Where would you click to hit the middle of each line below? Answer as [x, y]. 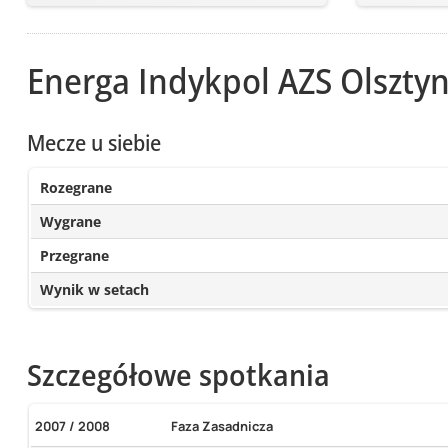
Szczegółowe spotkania [178, 374]
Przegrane [74, 256]
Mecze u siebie [93, 142]
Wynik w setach [94, 290]
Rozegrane [75, 188]
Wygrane [70, 222]
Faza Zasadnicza [222, 426]
